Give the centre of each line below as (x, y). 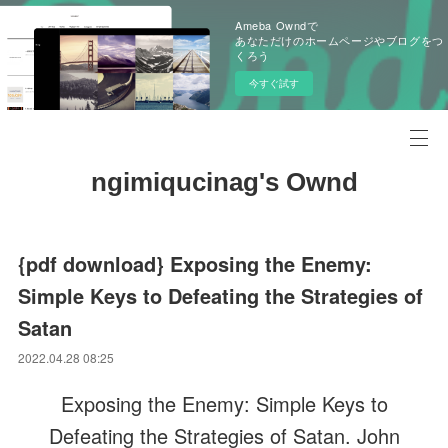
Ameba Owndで (277, 25)
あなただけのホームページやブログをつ (339, 40)
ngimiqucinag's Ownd (224, 182)
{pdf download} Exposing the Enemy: (195, 263)
